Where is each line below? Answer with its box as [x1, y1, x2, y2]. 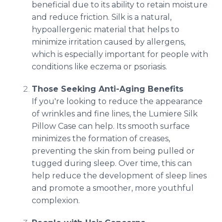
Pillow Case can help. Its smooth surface [32, 121, 190, 131]
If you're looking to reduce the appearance [32, 97, 203, 106]
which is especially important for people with [32, 50, 208, 59]
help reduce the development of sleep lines [32, 171, 207, 180]
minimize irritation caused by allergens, [32, 37, 185, 47]
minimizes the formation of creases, [32, 134, 170, 143]
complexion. [32, 196, 80, 205]
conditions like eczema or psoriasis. [32, 62, 167, 71]
